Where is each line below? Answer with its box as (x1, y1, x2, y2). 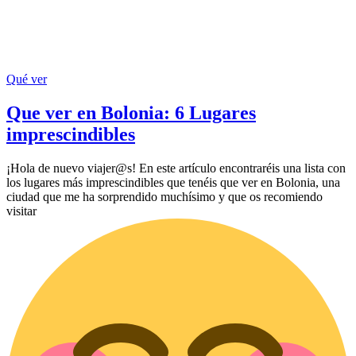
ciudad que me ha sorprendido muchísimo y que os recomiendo (6, 189, 323, 203)
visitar (6, 203, 37, 218)
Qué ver (6, 72, 47, 86)
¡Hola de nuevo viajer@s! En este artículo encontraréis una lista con (6, 161, 346, 175)
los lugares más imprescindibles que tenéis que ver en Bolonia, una (6, 175, 340, 189)
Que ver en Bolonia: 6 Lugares (6, 102, 256, 123)
